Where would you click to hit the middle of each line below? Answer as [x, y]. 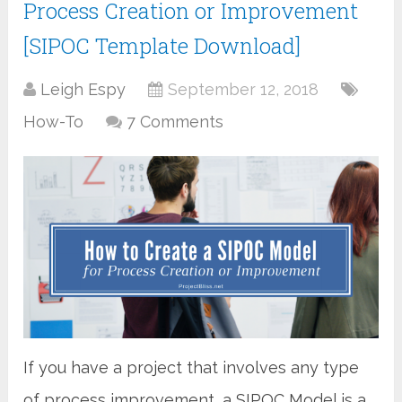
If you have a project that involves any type [192, 368]
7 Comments [175, 121]
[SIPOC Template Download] [162, 45]
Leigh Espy [83, 89]
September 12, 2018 [244, 89]
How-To [54, 121]
